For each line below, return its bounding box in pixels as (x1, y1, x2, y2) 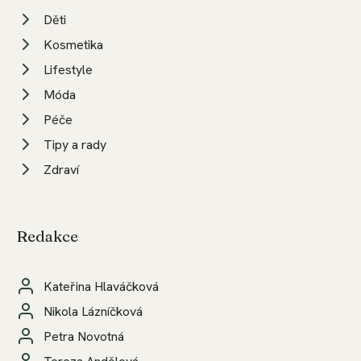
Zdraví (44, 160, 79, 178)
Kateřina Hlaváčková (44, 277, 159, 295)
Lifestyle (44, 60, 93, 78)
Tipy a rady (44, 135, 106, 153)
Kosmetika (44, 35, 103, 53)
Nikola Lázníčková (44, 302, 143, 320)
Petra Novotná (44, 327, 124, 345)
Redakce (16, 226, 78, 246)
